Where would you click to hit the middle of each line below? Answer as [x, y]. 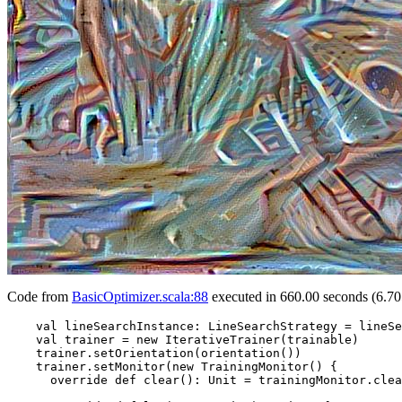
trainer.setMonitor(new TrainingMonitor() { [172, 367]
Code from [39, 297]
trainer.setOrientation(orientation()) [154, 353]
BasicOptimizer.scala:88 [140, 297]
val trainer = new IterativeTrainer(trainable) [183, 340]
